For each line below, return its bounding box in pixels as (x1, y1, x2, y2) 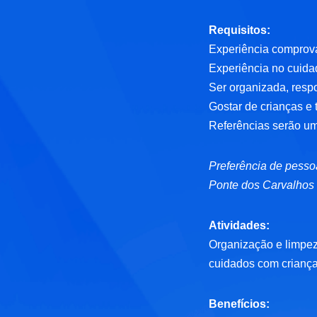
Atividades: (209, 219, 270, 232)
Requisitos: (209, 24, 271, 37)
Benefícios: (209, 298, 270, 311)
